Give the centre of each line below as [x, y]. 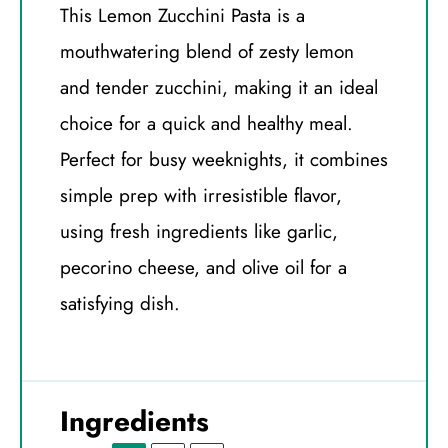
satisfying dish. [120, 304]
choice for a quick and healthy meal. [206, 124]
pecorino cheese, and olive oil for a [203, 268]
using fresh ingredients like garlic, [199, 232]
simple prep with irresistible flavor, [201, 196]
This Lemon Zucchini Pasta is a [182, 16]
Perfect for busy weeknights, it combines [224, 160]
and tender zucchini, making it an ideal [219, 88]
